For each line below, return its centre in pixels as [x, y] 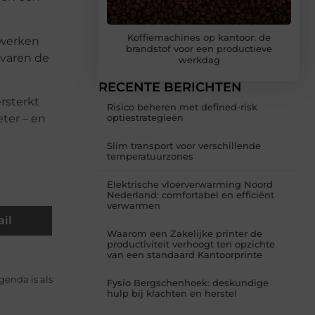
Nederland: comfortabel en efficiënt [191, 195]
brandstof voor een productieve [199, 49]
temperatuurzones [150, 156]
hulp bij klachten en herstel [172, 294]
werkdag [199, 60]
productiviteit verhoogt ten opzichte [191, 244]
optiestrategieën [145, 118]
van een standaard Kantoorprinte [185, 255]
